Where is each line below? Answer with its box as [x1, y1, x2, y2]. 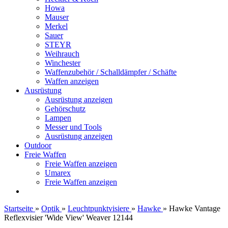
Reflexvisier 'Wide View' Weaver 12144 [4, 213, 133, 222]
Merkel [45, 22, 68, 31]
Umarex [45, 168, 71, 177]
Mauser [45, 13, 69, 21]
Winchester [45, 59, 80, 67]
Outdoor [24, 141, 51, 150]
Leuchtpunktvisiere [68, 204, 129, 213]
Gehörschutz [45, 104, 85, 113]
